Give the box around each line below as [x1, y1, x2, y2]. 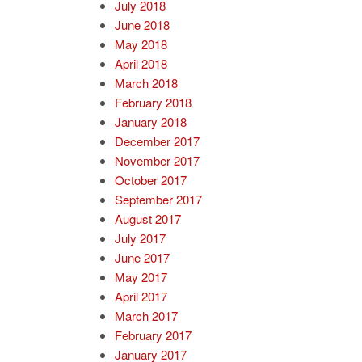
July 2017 [115, 229, 166, 246]
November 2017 [115, 152, 200, 169]
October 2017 [115, 171, 187, 188]
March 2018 [115, 74, 178, 91]
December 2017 [115, 133, 200, 149]
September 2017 [115, 191, 202, 208]
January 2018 [115, 113, 187, 130]
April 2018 [115, 55, 167, 72]
